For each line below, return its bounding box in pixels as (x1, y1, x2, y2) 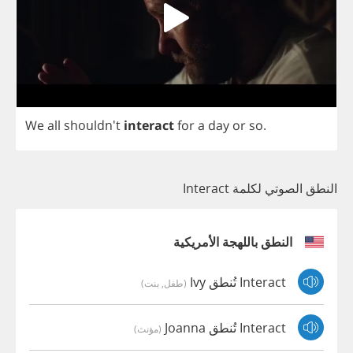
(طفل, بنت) (141, 276, 187, 289)
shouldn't (61, 117, 124, 135)
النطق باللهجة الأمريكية (173, 233, 292, 251)
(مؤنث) (134, 321, 162, 335)
